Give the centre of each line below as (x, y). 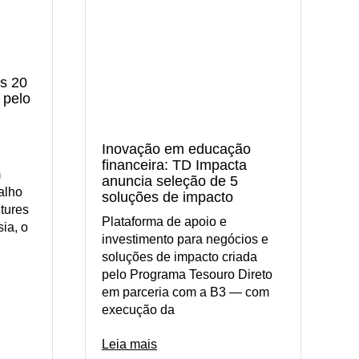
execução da (138, 309)
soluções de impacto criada (179, 256)
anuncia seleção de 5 (170, 181)
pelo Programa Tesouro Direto (187, 274)
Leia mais (129, 344)
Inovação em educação (176, 149)
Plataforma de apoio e (164, 221)
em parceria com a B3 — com (186, 292)
